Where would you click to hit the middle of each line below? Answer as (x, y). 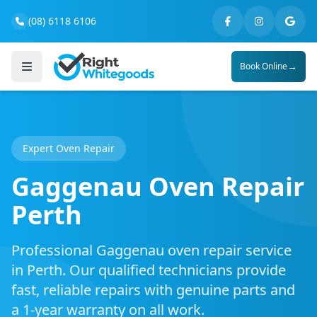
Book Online (264, 66)
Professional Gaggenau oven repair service (151, 250)
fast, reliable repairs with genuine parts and (153, 290)
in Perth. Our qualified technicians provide (149, 270)
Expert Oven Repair (69, 148)
